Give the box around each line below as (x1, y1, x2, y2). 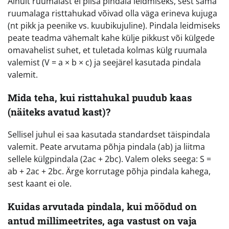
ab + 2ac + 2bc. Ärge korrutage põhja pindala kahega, (8, 166, 211, 177)
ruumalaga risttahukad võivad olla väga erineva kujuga (8, 7, 217, 19)
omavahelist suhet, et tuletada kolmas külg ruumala (8, 44, 207, 56)
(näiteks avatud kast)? (8, 105, 110, 118)
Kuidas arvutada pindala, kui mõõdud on (8, 200, 197, 213)
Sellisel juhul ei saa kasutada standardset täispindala (8, 129, 210, 141)
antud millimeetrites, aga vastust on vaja (8, 214, 197, 227)
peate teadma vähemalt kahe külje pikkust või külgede (8, 32, 215, 43)
